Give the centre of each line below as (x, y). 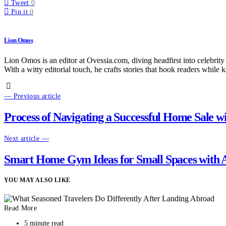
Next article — (26, 139)
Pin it (20, 12)
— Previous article (33, 96)
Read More (21, 208)
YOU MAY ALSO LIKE (37, 180)
